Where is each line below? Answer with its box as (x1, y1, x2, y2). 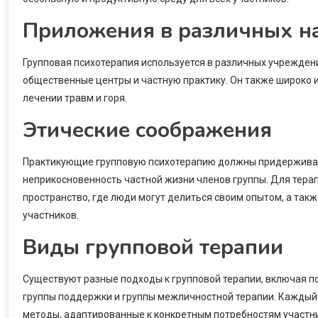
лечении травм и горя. (23, 92, 127, 104)
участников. (23, 209, 79, 221)
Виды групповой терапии (23, 233, 283, 263)
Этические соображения (23, 116, 272, 146)
